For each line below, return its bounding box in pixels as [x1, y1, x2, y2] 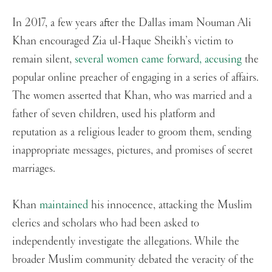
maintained [39, 197, 91, 212]
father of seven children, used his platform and [12, 106, 215, 121]
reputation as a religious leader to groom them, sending [12, 124, 251, 140]
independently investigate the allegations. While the [12, 234, 239, 249]
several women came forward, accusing [75, 52, 242, 67]
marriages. [12, 161, 58, 176]
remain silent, [12, 52, 75, 67]
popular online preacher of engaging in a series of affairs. [12, 70, 259, 85]
